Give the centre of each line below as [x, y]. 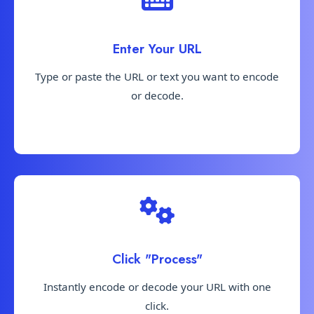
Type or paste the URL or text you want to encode [157, 76]
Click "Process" [157, 259]
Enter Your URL [157, 48]
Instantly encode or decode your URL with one [157, 287]
